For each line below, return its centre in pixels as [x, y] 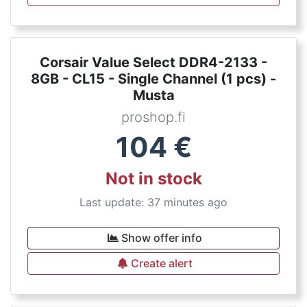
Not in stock [153, 179]
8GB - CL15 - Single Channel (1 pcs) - [153, 79]
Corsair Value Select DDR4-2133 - [153, 62]
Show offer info [162, 238]
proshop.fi [153, 117]
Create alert [162, 263]
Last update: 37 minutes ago [153, 202]
